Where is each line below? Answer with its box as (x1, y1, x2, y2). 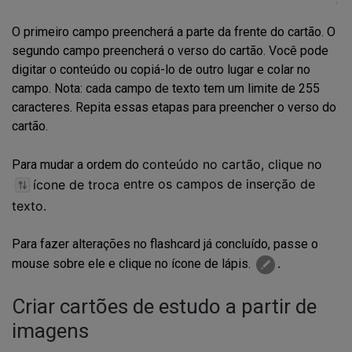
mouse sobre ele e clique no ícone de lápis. (12, 256, 254, 272)
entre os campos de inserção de (123, 176, 315, 192)
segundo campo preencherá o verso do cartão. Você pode (12, 43, 328, 59)
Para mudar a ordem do (12, 157, 142, 173)
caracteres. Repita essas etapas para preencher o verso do (12, 100, 336, 115)
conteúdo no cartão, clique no (142, 156, 322, 173)
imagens (12, 319, 89, 343)
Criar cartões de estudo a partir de (12, 295, 317, 319)
